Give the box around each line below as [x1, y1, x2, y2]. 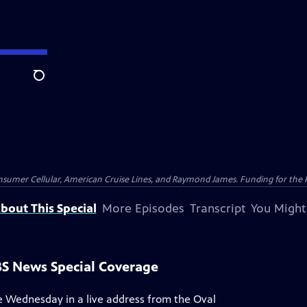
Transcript [189, 201, 245, 216]
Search [33, 76, 66, 90]
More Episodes [101, 201, 184, 216]
